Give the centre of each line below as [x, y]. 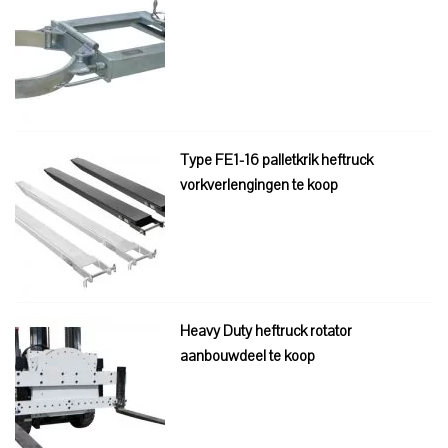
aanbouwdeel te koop [247, 355]
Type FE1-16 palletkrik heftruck [276, 159]
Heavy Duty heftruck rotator [266, 330]
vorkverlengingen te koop [259, 184]
